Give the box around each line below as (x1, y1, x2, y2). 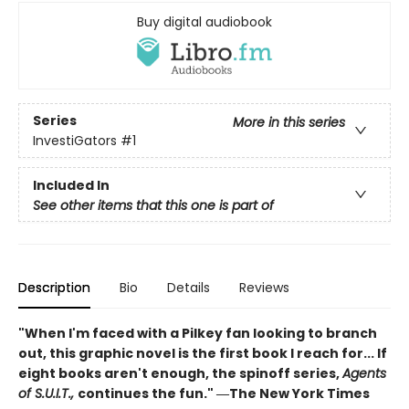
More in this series (233, 112, 345, 131)
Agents (342, 364, 386, 383)
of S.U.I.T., (18, 384, 78, 404)
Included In (33, 176, 110, 195)
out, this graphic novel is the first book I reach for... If (18, 344, 387, 363)
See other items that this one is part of (33, 196, 274, 215)
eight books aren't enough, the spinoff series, (18, 364, 342, 383)
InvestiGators (33, 131, 117, 150)
